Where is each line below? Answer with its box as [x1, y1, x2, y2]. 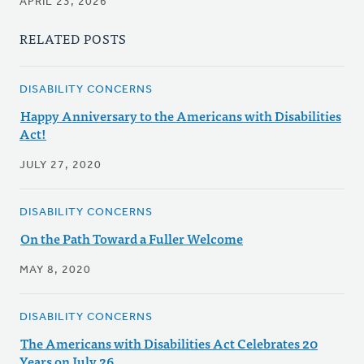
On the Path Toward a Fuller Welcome [20, 227, 243, 249]
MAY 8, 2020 [19, 264, 91, 277]
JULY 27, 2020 [19, 159, 102, 172]
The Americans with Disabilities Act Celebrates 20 [20, 332, 318, 354]
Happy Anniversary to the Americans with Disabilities [20, 105, 341, 127]
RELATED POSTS [19, 28, 127, 50]
